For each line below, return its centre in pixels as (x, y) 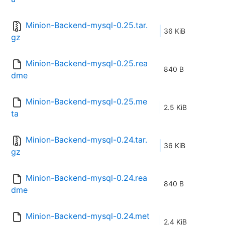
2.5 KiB (175, 107)
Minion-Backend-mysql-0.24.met (88, 216)
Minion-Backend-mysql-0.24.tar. (86, 140)
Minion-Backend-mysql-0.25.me (86, 102)
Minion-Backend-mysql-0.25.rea (87, 64)
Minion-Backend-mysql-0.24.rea (86, 178)
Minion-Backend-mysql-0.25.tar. (87, 25)
